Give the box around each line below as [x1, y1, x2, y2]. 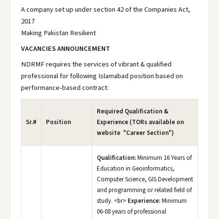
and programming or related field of [97, 186, 192, 195]
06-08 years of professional [97, 207, 166, 216]
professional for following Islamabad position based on [21, 71, 183, 81]
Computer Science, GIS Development [97, 175, 193, 184]
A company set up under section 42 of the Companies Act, [21, 4, 190, 15]
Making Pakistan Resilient [21, 28, 96, 38]
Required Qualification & [97, 107, 168, 116]
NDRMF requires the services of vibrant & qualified [21, 59, 172, 69]
